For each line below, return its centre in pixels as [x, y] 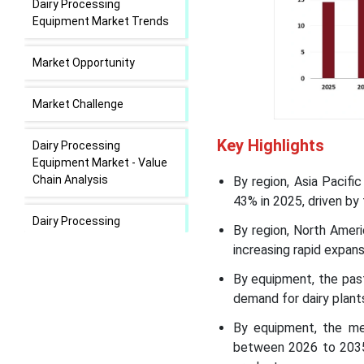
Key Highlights [270, 146]
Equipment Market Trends [101, 21]
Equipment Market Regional [104, 238]
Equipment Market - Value [100, 162]
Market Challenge [78, 104]
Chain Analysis [70, 180]
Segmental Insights [84, 331]
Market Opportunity [84, 63]
